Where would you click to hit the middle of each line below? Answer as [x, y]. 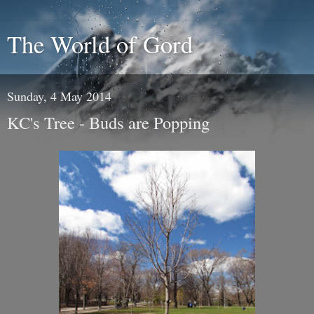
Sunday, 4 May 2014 [59, 96]
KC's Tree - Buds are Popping [108, 122]
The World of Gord [100, 44]
